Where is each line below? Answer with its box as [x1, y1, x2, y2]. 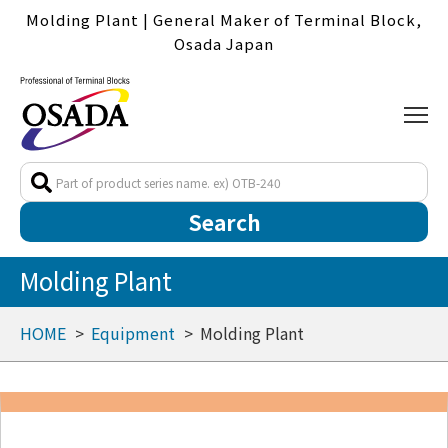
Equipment [91, 321, 175, 346]
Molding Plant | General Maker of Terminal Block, [26, 9, 422, 30]
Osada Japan [174, 33, 274, 54]
